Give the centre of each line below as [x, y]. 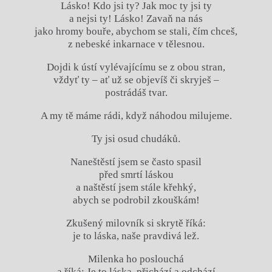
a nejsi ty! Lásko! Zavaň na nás [136, 18]
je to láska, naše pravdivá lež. [136, 236]
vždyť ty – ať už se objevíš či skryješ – [136, 80]
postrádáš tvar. [136, 92]
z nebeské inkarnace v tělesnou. [136, 44]
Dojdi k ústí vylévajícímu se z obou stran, [136, 67]
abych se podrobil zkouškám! [136, 200]
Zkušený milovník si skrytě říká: [136, 223]
